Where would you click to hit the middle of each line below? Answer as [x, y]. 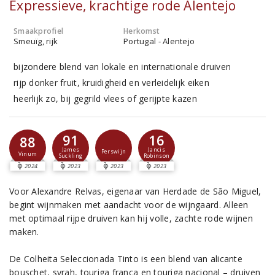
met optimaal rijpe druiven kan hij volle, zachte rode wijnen [131, 218]
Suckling [71, 156]
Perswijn [114, 151]
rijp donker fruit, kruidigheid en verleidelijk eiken [111, 83]
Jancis [157, 150]
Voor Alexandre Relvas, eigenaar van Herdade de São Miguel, [135, 191]
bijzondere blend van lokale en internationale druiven [122, 67]
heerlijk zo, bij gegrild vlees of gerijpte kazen [105, 99]
